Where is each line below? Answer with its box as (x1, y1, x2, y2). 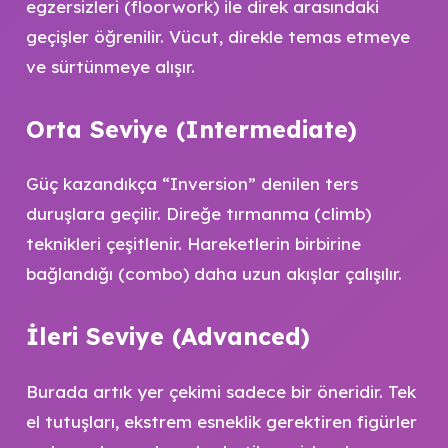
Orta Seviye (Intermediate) (25, 114, 357, 144)
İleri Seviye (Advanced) (25, 322, 310, 351)
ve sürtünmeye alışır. (25, 55, 195, 77)
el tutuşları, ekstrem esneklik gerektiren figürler (25, 410, 417, 432)
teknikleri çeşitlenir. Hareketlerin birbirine (25, 233, 361, 254)
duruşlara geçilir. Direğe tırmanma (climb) (25, 203, 371, 224)
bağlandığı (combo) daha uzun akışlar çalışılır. (25, 263, 402, 284)
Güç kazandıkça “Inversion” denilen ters (25, 173, 358, 194)
